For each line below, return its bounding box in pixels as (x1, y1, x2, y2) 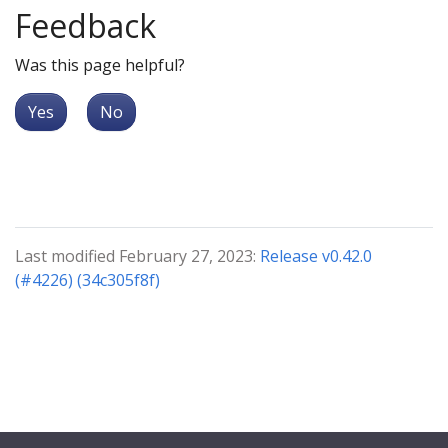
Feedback (15, 4, 156, 48)
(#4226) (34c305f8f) (15, 269, 160, 292)
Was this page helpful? (15, 54, 185, 77)
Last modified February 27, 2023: (15, 245, 260, 268)
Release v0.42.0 (260, 245, 372, 268)
